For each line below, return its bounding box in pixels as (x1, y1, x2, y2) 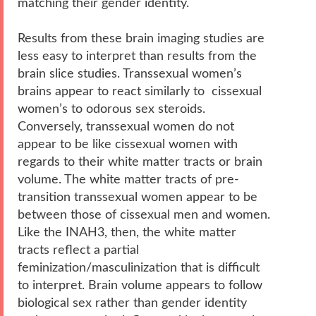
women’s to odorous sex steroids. (18, 102, 205, 115)
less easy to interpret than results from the (18, 49, 257, 62)
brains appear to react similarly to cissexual (18, 85, 262, 97)
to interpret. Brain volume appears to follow (18, 279, 262, 291)
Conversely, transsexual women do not (18, 120, 234, 133)
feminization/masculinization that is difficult (18, 261, 260, 274)
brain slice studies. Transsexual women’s (18, 67, 242, 80)
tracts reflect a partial (18, 243, 139, 256)
